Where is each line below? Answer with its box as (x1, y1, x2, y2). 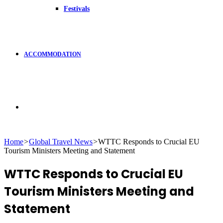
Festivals (64, 5, 90, 12)
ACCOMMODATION (24, 51, 81, 58)
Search (23, 102, 45, 111)
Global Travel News (29, 137, 93, 146)
